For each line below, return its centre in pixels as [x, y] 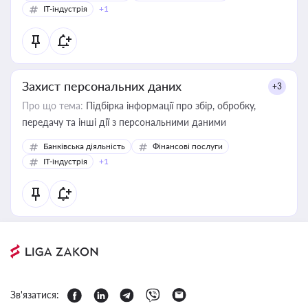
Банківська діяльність [84, 146]
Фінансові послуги [188, 146]
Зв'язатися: [35, 295]
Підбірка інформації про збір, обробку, [169, 106]
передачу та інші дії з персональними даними [124, 122]
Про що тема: [53, 106]
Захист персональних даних [102, 86]
